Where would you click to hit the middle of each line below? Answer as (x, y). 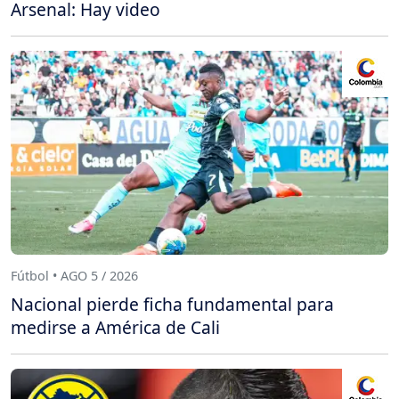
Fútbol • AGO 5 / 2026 (74, 276)
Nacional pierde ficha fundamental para (172, 304)
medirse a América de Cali (115, 327)
